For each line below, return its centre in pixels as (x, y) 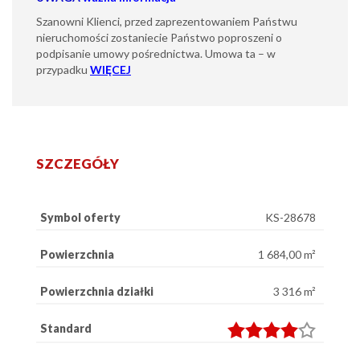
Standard (66, 328)
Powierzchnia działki (97, 291)
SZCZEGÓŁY (78, 163)
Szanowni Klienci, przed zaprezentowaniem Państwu (167, 21)
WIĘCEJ (110, 69)
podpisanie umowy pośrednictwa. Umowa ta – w (156, 53)
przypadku (63, 69)
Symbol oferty (80, 217)
